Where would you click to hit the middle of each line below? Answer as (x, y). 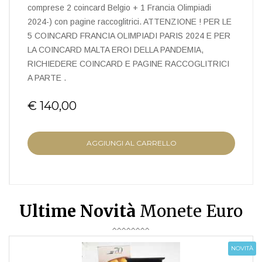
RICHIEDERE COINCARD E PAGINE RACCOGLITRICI (128, 63)
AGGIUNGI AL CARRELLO (131, 143)
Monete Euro (189, 211)
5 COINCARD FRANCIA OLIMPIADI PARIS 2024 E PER (129, 35)
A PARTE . (47, 77)
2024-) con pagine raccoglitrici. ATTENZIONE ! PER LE (130, 21)
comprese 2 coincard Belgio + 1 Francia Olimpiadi (119, 7)
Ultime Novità (77, 211)
